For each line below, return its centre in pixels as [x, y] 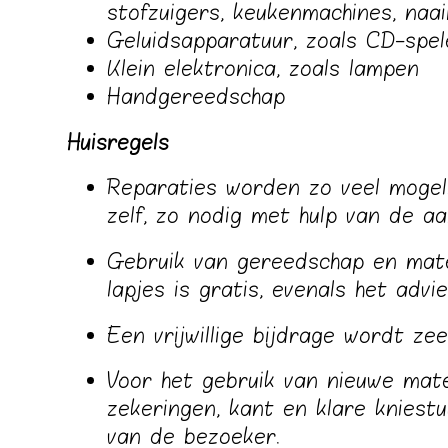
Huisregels [118, 142]
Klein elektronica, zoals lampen [263, 69]
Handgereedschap [201, 97]
